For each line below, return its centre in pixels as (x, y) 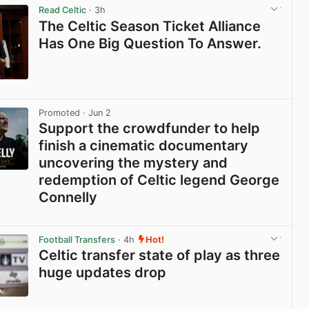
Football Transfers (77, 239)
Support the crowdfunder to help (150, 128)
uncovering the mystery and (133, 162)
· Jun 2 (96, 112)
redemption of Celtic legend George (159, 180)
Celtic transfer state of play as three (160, 256)
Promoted (60, 112)
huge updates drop (103, 273)
